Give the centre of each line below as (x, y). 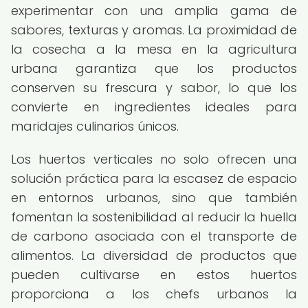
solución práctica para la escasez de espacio (154, 178)
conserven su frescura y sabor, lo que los (154, 88)
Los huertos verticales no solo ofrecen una (154, 159)
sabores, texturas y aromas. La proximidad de (154, 30)
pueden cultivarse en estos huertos (154, 275)
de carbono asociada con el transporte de (154, 236)
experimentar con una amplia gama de (154, 11)
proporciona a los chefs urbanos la (154, 294)
